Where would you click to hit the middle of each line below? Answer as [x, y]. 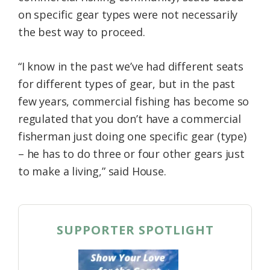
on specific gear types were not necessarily [128, 15]
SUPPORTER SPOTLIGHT [135, 230]
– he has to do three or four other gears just [131, 154]
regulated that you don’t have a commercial [130, 119]
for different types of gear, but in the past [127, 84]
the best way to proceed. [82, 32]
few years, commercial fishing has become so [134, 102]
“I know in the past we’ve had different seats [131, 67]
